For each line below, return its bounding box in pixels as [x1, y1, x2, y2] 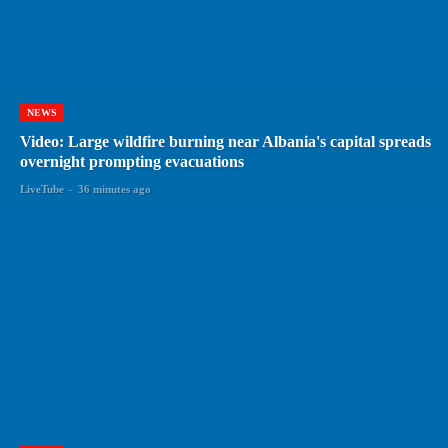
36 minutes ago [78, 182, 151, 195]
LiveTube [20, 182, 64, 195]
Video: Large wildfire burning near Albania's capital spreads [20, 132, 431, 150]
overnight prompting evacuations [20, 152, 244, 170]
